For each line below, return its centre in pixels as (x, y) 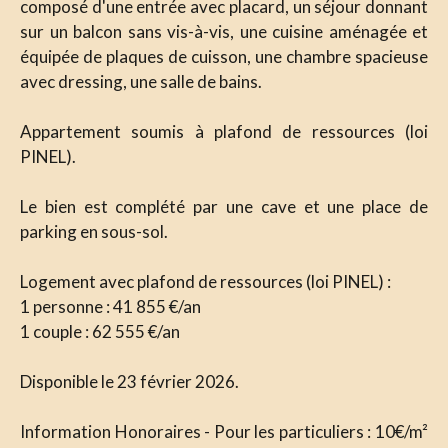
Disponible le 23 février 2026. (129, 382)
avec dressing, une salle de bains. (141, 82)
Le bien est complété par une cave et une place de (224, 207)
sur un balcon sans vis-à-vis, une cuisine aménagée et (224, 32)
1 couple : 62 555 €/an (100, 332)
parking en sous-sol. (94, 232)
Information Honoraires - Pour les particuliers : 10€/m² (224, 432)
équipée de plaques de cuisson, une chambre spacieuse (224, 57)
